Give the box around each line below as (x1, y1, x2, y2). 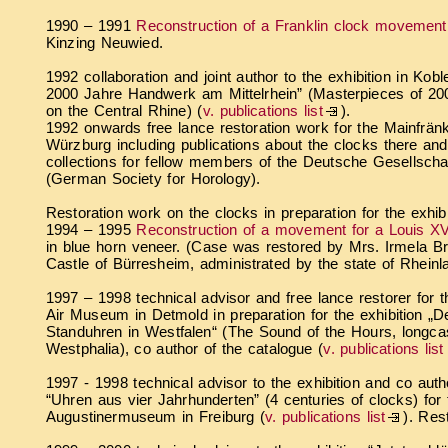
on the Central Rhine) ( (46, 101, 203, 119)
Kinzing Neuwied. (46, 33, 163, 51)
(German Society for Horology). (46, 169, 261, 187)
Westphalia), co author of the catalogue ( (46, 339, 324, 357)
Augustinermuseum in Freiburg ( (46, 407, 266, 425)
